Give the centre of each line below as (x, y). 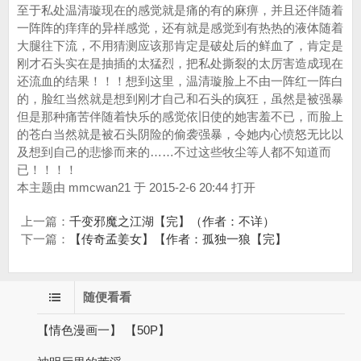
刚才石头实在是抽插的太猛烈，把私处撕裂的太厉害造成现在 (180, 63)
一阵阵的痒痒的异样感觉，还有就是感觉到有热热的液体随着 (180, 28)
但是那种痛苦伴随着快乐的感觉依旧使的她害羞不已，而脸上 (180, 116)
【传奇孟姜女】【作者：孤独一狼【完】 (178, 239)
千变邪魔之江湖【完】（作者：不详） (172, 221)
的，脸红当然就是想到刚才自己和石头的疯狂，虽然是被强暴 (180, 99)
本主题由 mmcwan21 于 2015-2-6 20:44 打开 (136, 187)
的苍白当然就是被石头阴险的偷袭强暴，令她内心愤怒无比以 (180, 134)
